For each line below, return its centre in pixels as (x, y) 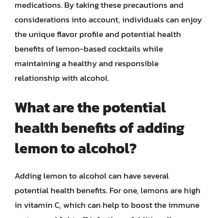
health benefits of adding (100, 128)
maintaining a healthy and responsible (87, 63)
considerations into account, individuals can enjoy (108, 19)
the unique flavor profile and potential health (98, 34)
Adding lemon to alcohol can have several (92, 176)
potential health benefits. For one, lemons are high (108, 190)
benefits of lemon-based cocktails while (89, 48)
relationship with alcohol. (62, 78)
